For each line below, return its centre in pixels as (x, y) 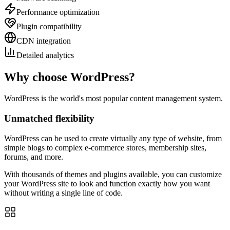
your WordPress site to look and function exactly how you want (107, 183)
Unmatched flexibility (49, 119)
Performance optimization (58, 12)
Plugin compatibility (49, 26)
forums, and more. (34, 157)
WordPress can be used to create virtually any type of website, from (113, 138)
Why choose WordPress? (70, 77)
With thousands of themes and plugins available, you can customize (113, 174)
